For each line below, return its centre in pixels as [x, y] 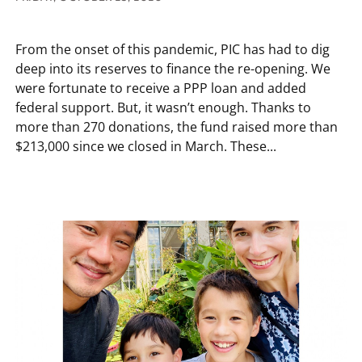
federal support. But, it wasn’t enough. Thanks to [163, 107]
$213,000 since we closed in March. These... [146, 146]
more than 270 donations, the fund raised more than [177, 126]
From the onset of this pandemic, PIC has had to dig [173, 49]
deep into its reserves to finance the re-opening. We [173, 68]
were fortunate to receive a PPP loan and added [161, 88]
